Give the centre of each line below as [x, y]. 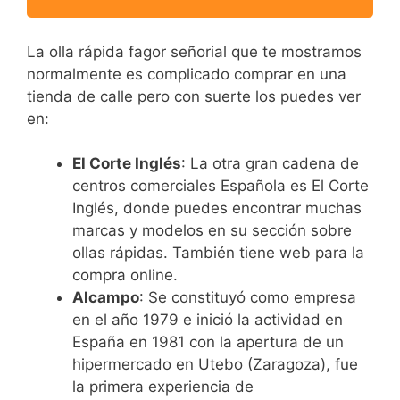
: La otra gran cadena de [270, 164]
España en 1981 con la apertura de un [208, 342]
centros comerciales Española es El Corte [221, 186]
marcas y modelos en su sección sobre [212, 231]
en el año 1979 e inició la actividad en [208, 320]
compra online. [125, 275]
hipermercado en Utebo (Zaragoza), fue [215, 365]
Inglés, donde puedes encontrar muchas [217, 208]
